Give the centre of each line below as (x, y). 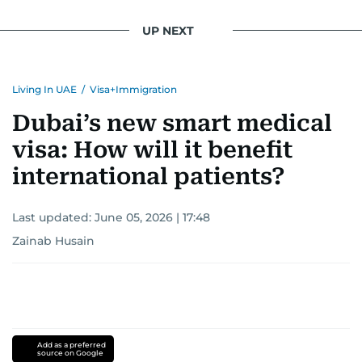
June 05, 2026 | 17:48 (152, 218)
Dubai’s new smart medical (172, 124)
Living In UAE (44, 90)
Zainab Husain (53, 241)
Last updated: (53, 218)
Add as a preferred (71, 345)
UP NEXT (168, 30)
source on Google (70, 353)
